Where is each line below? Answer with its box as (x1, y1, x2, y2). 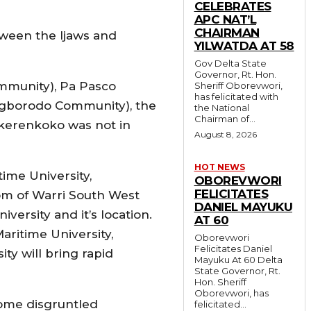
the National (194, 101, 249, 113)
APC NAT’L (194, 12, 256, 26)
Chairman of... (194, 112, 255, 124)
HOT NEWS (194, 161, 245, 172)
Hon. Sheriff (194, 276, 246, 287)
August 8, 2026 (194, 128, 257, 140)
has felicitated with (194, 90, 278, 102)
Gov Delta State (194, 57, 215, 69)
